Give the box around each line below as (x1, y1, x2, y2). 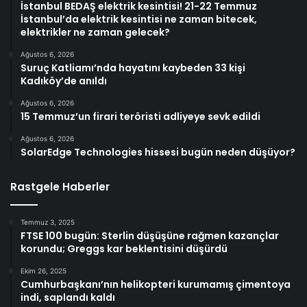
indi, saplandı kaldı (21, 291, 115, 305)
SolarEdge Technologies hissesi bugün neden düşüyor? (21, 145, 295, 160)
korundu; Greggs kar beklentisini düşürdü (21, 242, 228, 256)
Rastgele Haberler (10, 180, 110, 195)
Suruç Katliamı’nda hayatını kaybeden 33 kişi (21, 61, 245, 75)
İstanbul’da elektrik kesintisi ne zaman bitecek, (21, 12, 257, 27)
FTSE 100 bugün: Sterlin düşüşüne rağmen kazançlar (21, 229, 279, 243)
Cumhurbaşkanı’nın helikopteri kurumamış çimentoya (21, 278, 291, 292)
